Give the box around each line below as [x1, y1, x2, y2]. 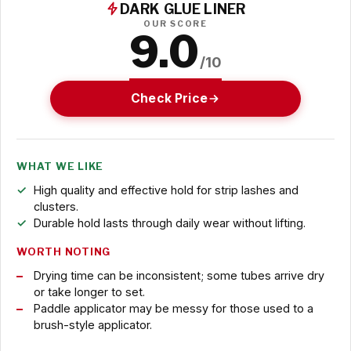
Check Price [131, 90, 208, 106]
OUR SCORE [143, 18, 208, 29]
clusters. [33, 200, 78, 214]
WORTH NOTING [16, 246, 111, 259]
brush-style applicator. [33, 318, 152, 332]
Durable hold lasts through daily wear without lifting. [33, 216, 306, 230]
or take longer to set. [33, 285, 145, 299]
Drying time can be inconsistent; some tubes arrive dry [33, 269, 324, 283]
